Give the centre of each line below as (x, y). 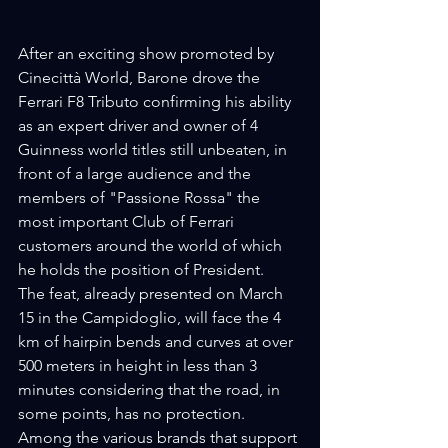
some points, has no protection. (131, 413)
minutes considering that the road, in (151, 389)
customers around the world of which (152, 245)
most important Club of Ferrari (128, 221)
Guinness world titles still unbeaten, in (154, 149)
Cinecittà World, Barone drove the (141, 77)
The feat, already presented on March (152, 293)
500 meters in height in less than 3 (139, 365)
